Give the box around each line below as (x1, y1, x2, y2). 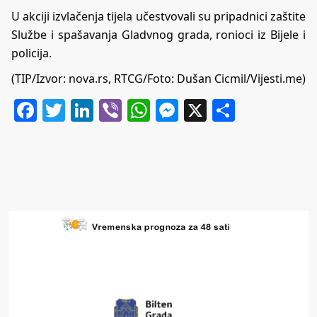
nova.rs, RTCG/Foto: (69, 71, 177, 87)
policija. (11, 45, 52, 62)
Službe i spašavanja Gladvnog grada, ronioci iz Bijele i (11, 27, 306, 43)
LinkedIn (93, 95, 186, 126)
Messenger (178, 95, 296, 126)
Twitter (65, 95, 139, 126)
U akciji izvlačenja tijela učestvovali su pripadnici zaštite (11, 8, 306, 25)
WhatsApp (150, 95, 260, 126)
